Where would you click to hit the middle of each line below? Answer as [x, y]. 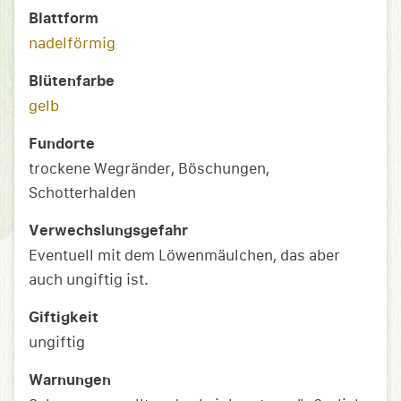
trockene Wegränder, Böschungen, [149, 169]
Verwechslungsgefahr [108, 231]
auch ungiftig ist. [89, 280]
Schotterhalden [82, 193]
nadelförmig [72, 44]
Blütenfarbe [72, 82]
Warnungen [70, 381]
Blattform [64, 19]
